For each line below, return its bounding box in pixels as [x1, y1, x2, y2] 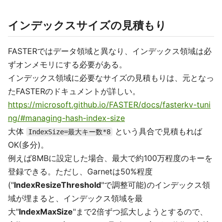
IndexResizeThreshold [14, 180, 101, 190]
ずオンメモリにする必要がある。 [8, 59, 127, 69]
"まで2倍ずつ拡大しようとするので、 [73, 207, 208, 217]
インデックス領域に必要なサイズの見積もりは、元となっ [8, 73, 214, 83]
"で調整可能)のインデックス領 [101, 180, 210, 190]
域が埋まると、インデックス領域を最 [8, 193, 143, 203]
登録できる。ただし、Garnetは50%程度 [8, 166, 153, 176]
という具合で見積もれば [112, 126, 202, 136]
